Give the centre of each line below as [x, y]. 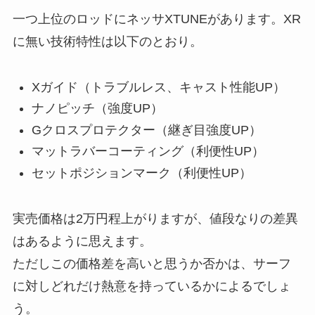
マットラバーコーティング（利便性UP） [148, 152]
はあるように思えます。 [82, 241]
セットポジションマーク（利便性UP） [141, 173]
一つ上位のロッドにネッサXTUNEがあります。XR [156, 19]
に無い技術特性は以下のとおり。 [107, 42]
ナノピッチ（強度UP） [97, 109]
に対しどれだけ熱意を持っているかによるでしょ [152, 286]
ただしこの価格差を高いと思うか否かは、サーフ [152, 263]
